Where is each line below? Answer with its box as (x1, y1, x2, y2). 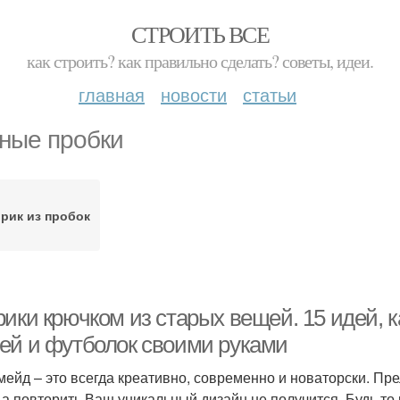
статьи (243, 81, 296, 107)
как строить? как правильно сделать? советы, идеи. (27, 49, 373, 73)
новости (161, 81, 227, 107)
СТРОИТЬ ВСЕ (130, 19, 270, 49)
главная (79, 81, 145, 107)
